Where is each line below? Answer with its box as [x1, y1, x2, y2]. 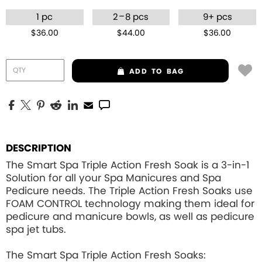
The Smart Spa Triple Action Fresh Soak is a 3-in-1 [6, 160, 249, 170]
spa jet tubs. [6, 225, 66, 235]
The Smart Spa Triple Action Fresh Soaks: [6, 250, 206, 260]
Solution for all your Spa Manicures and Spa [6, 173, 221, 183]
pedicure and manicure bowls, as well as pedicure [6, 212, 254, 222]
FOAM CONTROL [6, 199, 82, 209]
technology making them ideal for [82, 199, 254, 209]
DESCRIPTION [6, 143, 71, 153]
